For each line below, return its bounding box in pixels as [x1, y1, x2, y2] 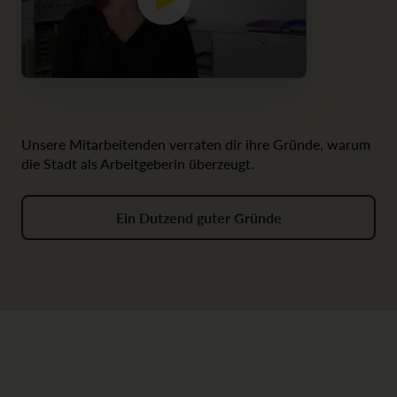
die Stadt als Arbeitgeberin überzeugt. [21, 153, 254, 175]
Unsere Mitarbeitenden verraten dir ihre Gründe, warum [21, 134, 370, 155]
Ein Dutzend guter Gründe [115, 207, 282, 229]
